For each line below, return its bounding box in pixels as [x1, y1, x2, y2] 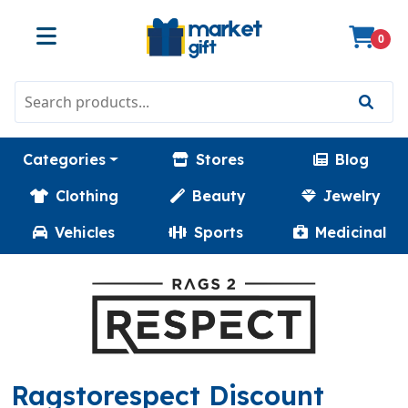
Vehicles [54, 223, 115, 241]
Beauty [191, 187, 246, 205]
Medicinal [315, 223, 386, 241]
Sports [193, 223, 243, 241]
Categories [23, 150, 106, 168]
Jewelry [323, 187, 382, 205]
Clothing [55, 187, 118, 205]
